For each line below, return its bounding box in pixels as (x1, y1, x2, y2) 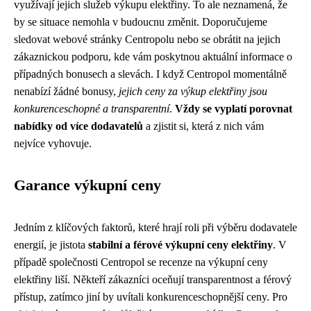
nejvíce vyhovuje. (14, 137, 92, 149)
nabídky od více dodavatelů (14, 120, 143, 132)
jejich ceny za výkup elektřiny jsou (119, 85, 267, 97)
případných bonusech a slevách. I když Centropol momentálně (14, 68, 287, 80)
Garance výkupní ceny (14, 177, 161, 194)
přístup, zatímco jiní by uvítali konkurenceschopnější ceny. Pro (14, 291, 287, 303)
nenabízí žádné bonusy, (14, 85, 119, 97)
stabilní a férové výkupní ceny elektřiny (88, 239, 273, 251)
